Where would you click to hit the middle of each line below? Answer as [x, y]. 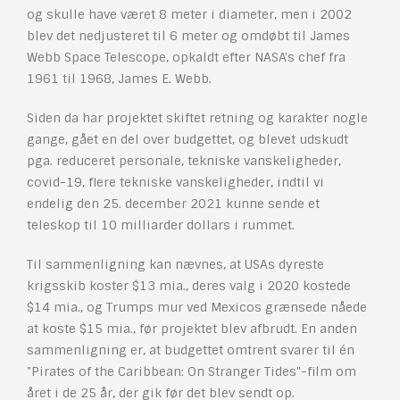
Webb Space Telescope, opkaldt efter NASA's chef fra [186, 58]
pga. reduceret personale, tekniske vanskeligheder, [184, 161]
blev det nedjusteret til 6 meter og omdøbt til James [188, 36]
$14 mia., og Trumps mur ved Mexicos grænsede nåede [197, 308]
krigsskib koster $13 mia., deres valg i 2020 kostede [189, 286]
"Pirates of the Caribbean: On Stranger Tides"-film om [192, 372]
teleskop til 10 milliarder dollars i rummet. [161, 225]
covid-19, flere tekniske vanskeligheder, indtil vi [175, 183]
